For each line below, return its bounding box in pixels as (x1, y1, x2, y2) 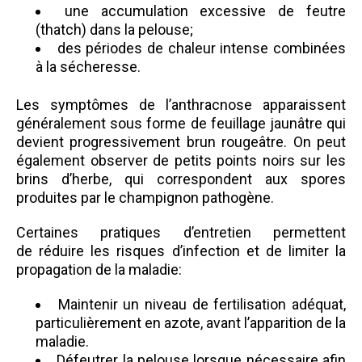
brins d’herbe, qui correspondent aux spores (16, 170, 346, 187)
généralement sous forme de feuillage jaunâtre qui (16, 115, 346, 132)
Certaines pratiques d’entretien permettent (16, 224, 346, 241)
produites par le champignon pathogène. (16, 189, 274, 206)
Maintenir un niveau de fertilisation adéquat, (57, 296, 347, 313)
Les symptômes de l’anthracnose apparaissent (16, 96, 346, 113)
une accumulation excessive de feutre (64, 2, 347, 19)
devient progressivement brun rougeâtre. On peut (16, 133, 346, 150)
